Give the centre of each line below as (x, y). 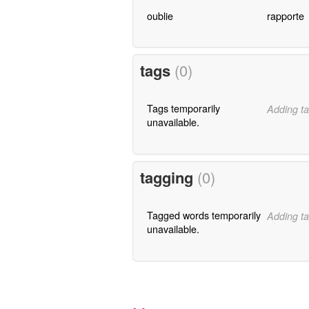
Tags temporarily (183, 108)
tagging (168, 178)
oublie (160, 15)
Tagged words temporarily (203, 215)
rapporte (285, 15)
